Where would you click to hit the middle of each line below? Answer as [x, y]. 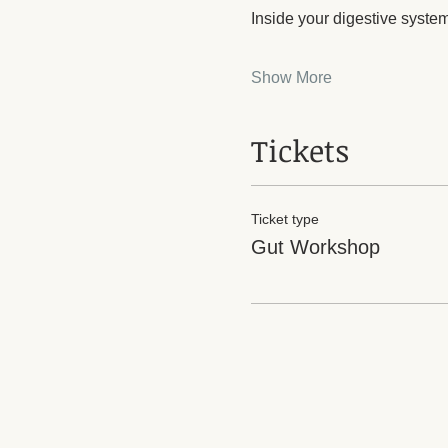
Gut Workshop [315, 246]
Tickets [299, 150]
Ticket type [284, 218]
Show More [291, 77]
